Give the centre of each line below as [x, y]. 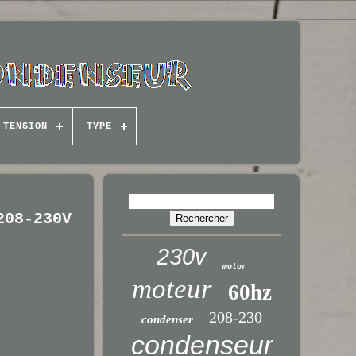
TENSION [25, 126]
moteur [172, 289]
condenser [167, 319]
